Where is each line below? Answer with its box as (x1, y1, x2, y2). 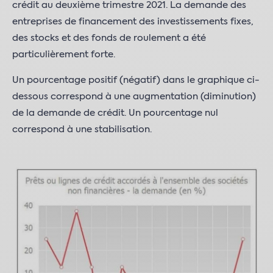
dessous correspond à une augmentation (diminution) (12, 92, 256, 102)
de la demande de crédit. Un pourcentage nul (12, 108, 218, 118)
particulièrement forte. (12, 50, 115, 60)
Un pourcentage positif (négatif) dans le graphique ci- (12, 76, 260, 85)
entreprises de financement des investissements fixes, (12, 17, 253, 27)
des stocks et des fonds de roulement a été (12, 34, 206, 43)
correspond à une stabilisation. (12, 125, 152, 135)
